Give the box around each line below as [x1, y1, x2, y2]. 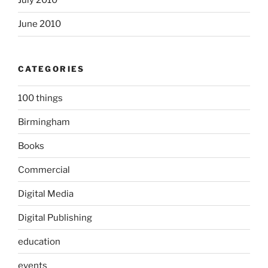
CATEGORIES [18, 63, 85, 74]
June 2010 [18, 19, 61, 30]
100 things [18, 92, 63, 103]
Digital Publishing [18, 212, 92, 223]
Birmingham [18, 116, 70, 127]
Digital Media [18, 188, 74, 199]
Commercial [18, 164, 70, 175]
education [18, 236, 60, 247]
